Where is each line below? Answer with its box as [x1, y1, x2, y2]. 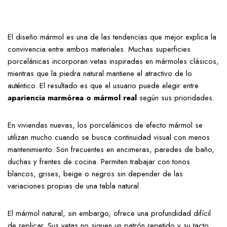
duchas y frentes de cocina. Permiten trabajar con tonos [8, 156, 190, 168]
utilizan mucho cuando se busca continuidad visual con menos [8, 132, 210, 143]
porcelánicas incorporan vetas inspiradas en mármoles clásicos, [8, 56, 219, 67]
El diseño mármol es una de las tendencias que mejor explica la [8, 31, 216, 43]
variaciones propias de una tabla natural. [8, 180, 141, 192]
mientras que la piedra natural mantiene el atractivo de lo [8, 68, 192, 80]
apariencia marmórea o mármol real [8, 92, 137, 104]
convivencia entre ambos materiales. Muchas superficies [8, 44, 191, 55]
